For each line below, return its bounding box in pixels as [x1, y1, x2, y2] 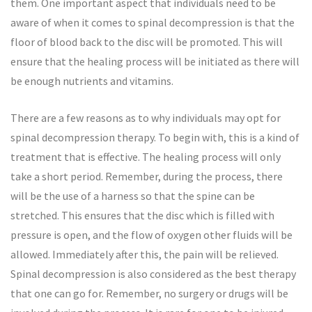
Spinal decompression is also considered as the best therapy [10, 267, 296, 281]
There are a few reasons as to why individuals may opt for [10, 111, 281, 125]
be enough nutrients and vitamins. [10, 74, 173, 88]
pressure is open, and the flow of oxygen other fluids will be [10, 228, 292, 242]
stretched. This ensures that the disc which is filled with [10, 208, 274, 222]
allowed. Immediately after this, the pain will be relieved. [10, 247, 279, 261]
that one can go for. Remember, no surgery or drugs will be [10, 286, 288, 300]
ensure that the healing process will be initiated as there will [10, 54, 299, 68]
